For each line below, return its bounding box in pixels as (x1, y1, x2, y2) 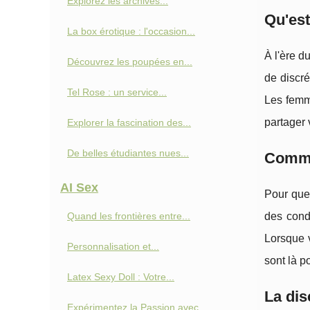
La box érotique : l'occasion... (67, 26, 195, 37)
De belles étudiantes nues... (67, 147, 189, 158)
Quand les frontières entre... (67, 210, 190, 221)
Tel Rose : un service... (67, 86, 167, 98)
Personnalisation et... (67, 241, 159, 252)
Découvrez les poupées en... (67, 56, 192, 67)
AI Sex (60, 181, 98, 194)
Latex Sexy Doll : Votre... (67, 271, 174, 282)
